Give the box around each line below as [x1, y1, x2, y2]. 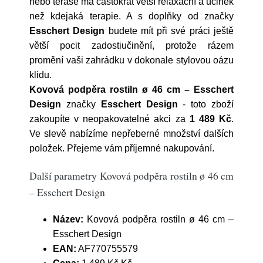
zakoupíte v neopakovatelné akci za [29, 114, 190, 124]
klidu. [29, 70, 52, 80]
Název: [53, 214, 83, 224]
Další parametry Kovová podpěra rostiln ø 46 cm [29, 168, 234, 183]
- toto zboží [177, 99, 234, 109]
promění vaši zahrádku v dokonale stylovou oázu [29, 55, 234, 65]
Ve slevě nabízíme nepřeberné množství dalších [29, 129, 234, 139]
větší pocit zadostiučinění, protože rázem [29, 41, 234, 50]
